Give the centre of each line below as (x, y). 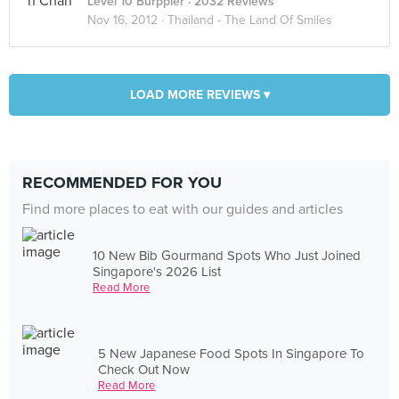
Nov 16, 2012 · (127, 20)
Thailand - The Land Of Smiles (250, 20)
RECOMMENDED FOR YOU (122, 183)
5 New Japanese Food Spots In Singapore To (232, 353)
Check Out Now (144, 369)
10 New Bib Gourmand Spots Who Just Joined (227, 255)
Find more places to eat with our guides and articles (183, 209)
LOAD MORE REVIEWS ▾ (199, 95)
